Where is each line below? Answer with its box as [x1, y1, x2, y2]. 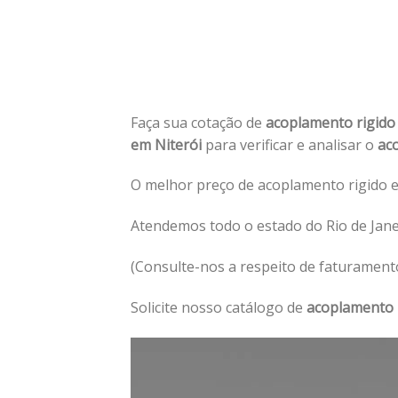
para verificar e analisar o [205, 134, 378, 155]
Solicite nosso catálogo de [131, 297, 306, 317]
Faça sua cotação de [131, 112, 266, 132]
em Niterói [131, 134, 205, 155]
